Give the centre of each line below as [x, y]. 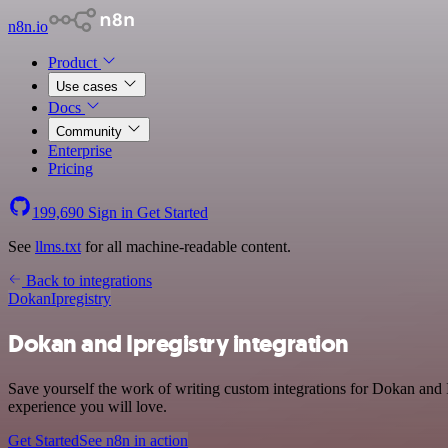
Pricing [70, 168]
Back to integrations [87, 280]
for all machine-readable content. [186, 246]
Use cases [89, 86]
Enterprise [80, 150]
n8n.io [28, 26]
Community [91, 131]
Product [74, 62]
